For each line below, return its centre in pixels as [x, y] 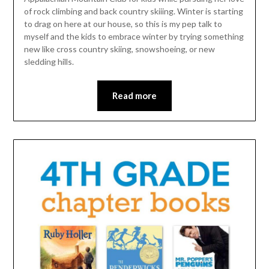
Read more [134, 95]
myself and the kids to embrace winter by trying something [134, 36]
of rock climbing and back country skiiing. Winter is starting [133, 11]
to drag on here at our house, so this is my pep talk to [123, 23]
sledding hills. [49, 61]
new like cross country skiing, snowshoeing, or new [119, 49]
